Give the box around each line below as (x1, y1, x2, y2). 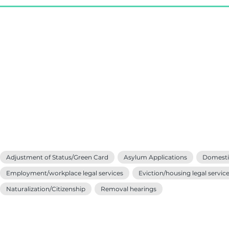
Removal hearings (101, 185, 156, 193)
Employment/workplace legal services (6, 169, 123, 177)
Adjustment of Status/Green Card (6, 153, 108, 161)
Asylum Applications (124, 153, 187, 161)
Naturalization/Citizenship (6, 185, 85, 193)
